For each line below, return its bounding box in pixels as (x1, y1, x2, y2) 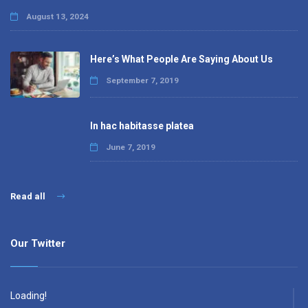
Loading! (10, 289, 47, 301)
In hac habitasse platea (89, 120, 194, 131)
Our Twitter (10, 236, 65, 250)
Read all (10, 190, 47, 201)
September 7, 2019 (103, 76, 179, 85)
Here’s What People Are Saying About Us (89, 54, 273, 65)
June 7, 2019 (103, 142, 155, 152)
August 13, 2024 (24, 12, 89, 21)
